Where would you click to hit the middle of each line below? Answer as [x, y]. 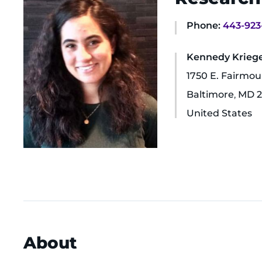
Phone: [203, 25]
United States [219, 113]
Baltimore [210, 94]
